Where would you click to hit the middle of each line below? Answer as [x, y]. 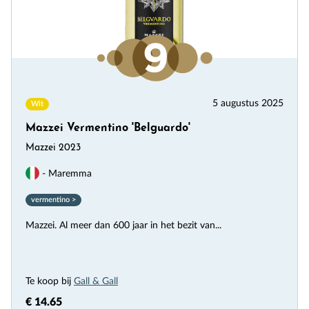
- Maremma [66, 173]
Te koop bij [50, 281]
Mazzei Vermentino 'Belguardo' [108, 129]
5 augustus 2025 [248, 104]
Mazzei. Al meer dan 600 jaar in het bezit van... [123, 226]
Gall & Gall [96, 281]
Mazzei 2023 [53, 148]
